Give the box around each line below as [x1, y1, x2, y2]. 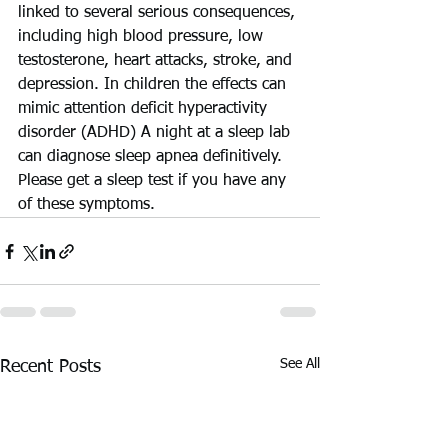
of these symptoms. [18, 197, 155, 213]
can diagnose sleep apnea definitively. [18, 149, 287, 165]
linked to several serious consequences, [18, 5, 300, 21]
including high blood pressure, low [18, 29, 268, 45]
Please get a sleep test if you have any [18, 173, 291, 189]
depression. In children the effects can [18, 77, 291, 93]
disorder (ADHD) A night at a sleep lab [18, 125, 295, 141]
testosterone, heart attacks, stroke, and [18, 53, 297, 69]
